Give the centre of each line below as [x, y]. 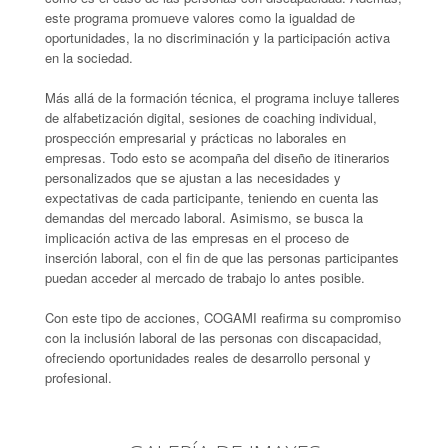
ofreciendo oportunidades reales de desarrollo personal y [208, 357]
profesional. [78, 377]
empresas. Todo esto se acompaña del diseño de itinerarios [217, 157]
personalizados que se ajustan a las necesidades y [193, 177]
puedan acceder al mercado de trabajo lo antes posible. [205, 277]
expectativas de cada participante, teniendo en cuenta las [212, 197]
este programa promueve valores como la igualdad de [200, 17]
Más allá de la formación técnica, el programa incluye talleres [222, 97]
